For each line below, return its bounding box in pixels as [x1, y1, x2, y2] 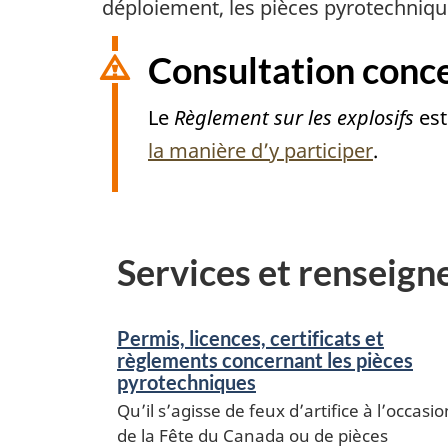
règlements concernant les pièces [117, 347, 413, 372]
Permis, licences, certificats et [117, 325, 384, 350]
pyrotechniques [117, 369, 256, 394]
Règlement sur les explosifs [174, 104, 414, 132]
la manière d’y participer [148, 137, 373, 165]
